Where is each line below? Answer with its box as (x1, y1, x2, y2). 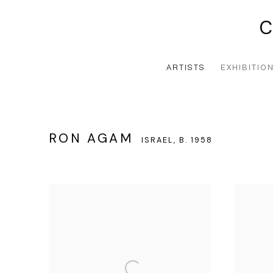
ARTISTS (166, 63, 205, 72)
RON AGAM (49, 130, 139, 147)
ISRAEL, (141, 135, 180, 145)
